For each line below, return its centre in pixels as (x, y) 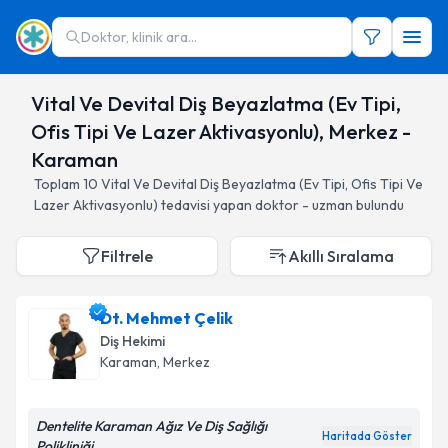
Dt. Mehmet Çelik (166, 318)
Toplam (58, 184)
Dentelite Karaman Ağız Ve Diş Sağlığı (151, 426)
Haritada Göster (367, 436)
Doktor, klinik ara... (139, 37)
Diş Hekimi (132, 341)
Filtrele (127, 256)
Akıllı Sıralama (341, 256)
